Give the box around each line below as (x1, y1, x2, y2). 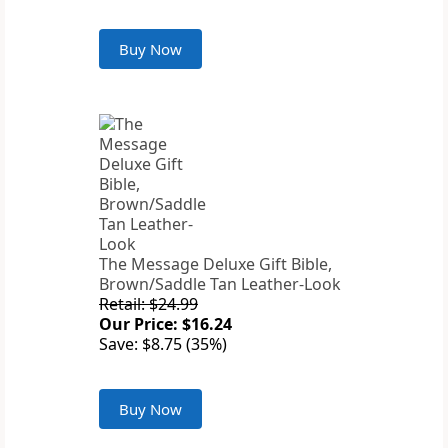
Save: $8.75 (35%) (99, 333, 227, 356)
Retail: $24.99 (99, 293, 198, 316)
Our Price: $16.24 (99, 313, 232, 336)
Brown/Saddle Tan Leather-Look (99, 273, 341, 296)
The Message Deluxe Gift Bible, (99, 253, 332, 276)
